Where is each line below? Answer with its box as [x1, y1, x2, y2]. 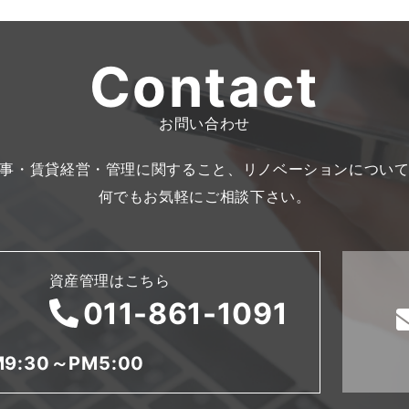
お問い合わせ [159, 113, 250, 132]
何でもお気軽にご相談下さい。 [98, 186, 311, 205]
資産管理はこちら [48, 270, 171, 289]
